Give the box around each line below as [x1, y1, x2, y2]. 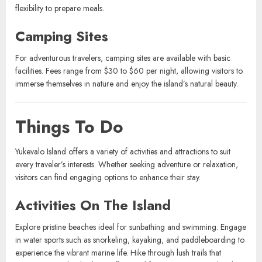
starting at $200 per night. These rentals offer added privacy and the [15, 34, 246, 46]
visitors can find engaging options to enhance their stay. [15, 216, 201, 228]
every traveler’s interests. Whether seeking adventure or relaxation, [15, 203, 238, 215]
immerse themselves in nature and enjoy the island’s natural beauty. [15, 122, 238, 135]
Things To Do [15, 158, 123, 184]
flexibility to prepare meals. [15, 47, 104, 59]
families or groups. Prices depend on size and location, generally [15, 21, 235, 33]
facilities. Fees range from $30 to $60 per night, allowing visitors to [15, 109, 243, 122]
